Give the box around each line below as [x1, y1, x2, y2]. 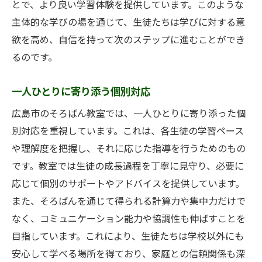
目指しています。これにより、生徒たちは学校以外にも [12, 231, 244, 243]
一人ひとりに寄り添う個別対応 [12, 86, 150, 98]
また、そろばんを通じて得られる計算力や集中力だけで [12, 196, 246, 208]
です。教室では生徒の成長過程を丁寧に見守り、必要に [12, 161, 244, 173]
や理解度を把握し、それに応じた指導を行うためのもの [12, 143, 246, 155]
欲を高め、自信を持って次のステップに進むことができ [12, 35, 245, 46]
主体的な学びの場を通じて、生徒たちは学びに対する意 [12, 17, 245, 29]
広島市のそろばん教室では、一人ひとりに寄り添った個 [12, 108, 246, 120]
